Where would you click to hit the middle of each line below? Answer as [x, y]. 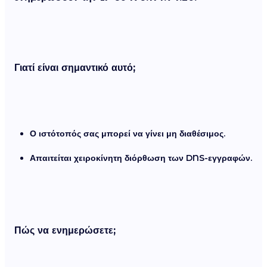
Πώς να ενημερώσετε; [65, 231]
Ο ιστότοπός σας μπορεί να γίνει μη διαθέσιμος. [128, 134]
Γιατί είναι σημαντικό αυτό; [75, 68]
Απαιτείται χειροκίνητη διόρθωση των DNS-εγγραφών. [141, 158]
